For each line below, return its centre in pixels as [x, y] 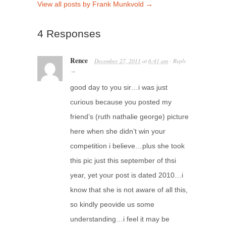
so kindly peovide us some [112, 204]
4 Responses [69, 34]
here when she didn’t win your [118, 131]
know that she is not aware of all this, [129, 189]
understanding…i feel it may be [120, 219]
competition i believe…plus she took [127, 146]
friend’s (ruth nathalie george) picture [129, 116]
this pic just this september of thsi [123, 160]
